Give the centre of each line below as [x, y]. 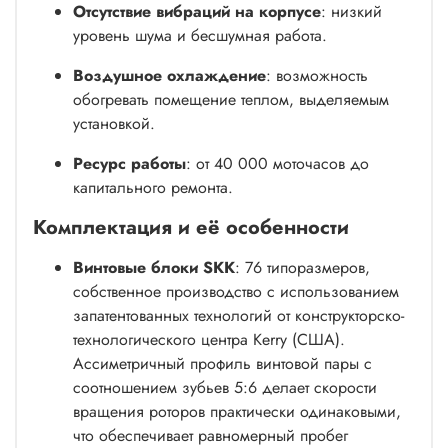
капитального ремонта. [153, 187]
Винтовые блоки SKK [154, 267]
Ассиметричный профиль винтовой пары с [222, 363]
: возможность [317, 75]
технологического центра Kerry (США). [209, 339]
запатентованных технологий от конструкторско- [238, 315]
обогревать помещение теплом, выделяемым [231, 99]
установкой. [114, 123]
